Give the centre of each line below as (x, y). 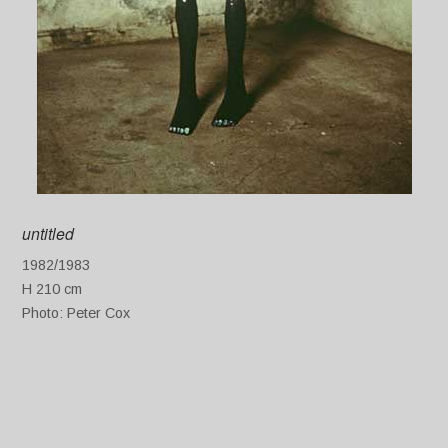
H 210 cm (51, 289)
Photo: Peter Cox (75, 313)
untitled (47, 233)
